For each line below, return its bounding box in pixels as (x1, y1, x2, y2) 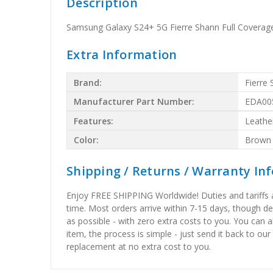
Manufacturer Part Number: (74, 95, 195, 107)
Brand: (74, 76, 102, 88)
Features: (74, 115, 114, 127)
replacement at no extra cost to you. (66, 241, 211, 253)
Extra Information (66, 46, 177, 63)
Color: (74, 133, 99, 146)
